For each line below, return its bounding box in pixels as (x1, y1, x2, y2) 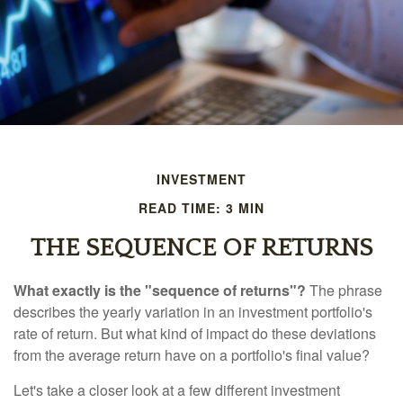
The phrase (306, 280, 382, 300)
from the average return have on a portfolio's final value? (13, 345, 370, 365)
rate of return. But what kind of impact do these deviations (13, 323, 376, 344)
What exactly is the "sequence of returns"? (13, 280, 306, 300)
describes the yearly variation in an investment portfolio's (13, 301, 372, 322)
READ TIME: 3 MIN (139, 199, 264, 217)
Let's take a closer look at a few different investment (13, 380, 340, 400)
